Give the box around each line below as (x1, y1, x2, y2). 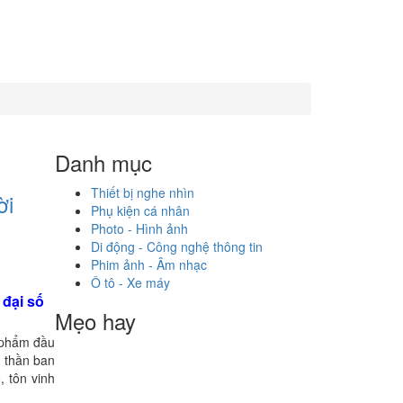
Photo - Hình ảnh (91, 219, 188, 237)
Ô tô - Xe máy (91, 273, 170, 291)
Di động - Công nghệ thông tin (91, 237, 263, 255)
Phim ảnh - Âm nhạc (91, 255, 207, 273)
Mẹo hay (55, 305, 136, 336)
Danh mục (55, 147, 152, 178)
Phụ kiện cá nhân (91, 201, 190, 219)
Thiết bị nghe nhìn (91, 184, 194, 201)
